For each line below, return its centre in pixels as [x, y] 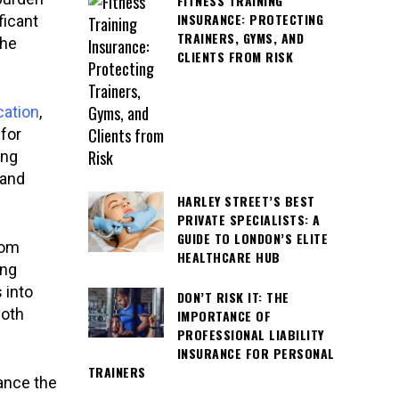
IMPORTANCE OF [224, 315]
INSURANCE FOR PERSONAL [256, 353]
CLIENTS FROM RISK [235, 57]
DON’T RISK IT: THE [233, 297]
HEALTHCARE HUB [228, 257]
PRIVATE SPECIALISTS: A [248, 220]
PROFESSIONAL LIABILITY [250, 334]
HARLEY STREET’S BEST [246, 201]
